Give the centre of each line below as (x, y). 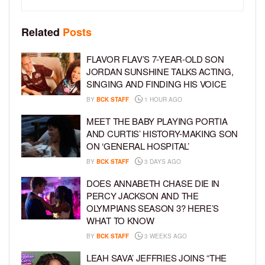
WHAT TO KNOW (120, 221)
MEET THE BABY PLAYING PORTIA (157, 121)
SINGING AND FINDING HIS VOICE (156, 84)
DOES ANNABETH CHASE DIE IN (153, 183)
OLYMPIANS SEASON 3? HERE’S (153, 208)
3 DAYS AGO (162, 162)
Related (41, 32)
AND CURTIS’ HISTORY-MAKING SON (162, 134)
